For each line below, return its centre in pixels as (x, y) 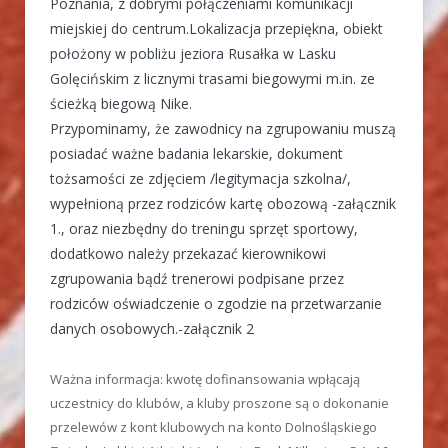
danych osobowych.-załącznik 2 (152, 328)
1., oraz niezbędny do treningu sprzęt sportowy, (204, 228)
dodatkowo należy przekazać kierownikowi (188, 253)
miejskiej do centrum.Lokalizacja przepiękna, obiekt (216, 28)
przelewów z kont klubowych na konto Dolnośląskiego (213, 426)
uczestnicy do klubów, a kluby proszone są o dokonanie (219, 402)
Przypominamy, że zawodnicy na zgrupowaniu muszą (223, 128)
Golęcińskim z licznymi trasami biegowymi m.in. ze (212, 78)
